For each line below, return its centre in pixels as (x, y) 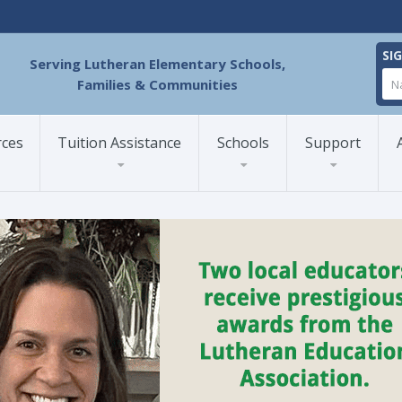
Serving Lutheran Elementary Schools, (157, 63)
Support (332, 143)
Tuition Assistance (119, 143)
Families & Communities (157, 84)
